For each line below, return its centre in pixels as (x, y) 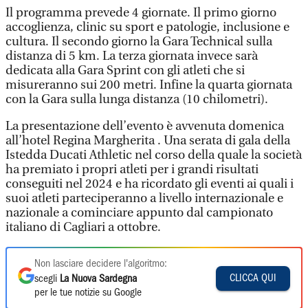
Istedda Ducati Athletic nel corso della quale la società (154, 155)
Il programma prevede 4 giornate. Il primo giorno (141, 13)
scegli (47, 279)
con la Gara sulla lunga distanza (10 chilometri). (137, 99)
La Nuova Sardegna (98, 279)
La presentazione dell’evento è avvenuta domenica (145, 126)
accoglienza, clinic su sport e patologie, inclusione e (147, 27)
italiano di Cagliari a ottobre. (83, 227)
